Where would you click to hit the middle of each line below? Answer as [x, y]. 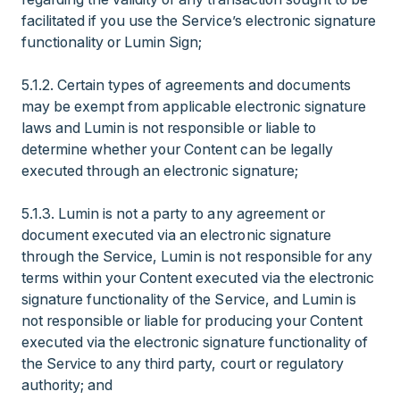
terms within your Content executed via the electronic [198, 278]
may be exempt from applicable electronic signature [194, 106]
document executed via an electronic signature [176, 235]
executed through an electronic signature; [162, 171]
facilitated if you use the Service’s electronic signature [199, 21]
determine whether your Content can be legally [177, 149]
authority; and [67, 385]
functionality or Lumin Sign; [114, 42]
